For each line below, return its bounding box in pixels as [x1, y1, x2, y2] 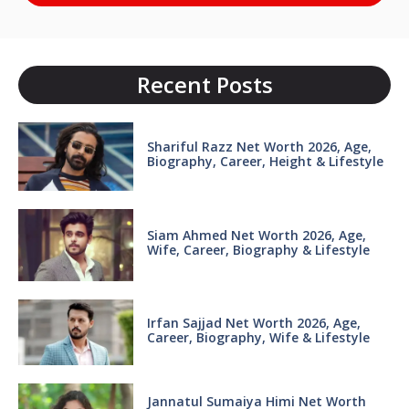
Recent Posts [136, 69, 273, 100]
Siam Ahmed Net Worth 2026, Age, [146, 226, 366, 245]
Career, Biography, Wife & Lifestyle [146, 328, 373, 346]
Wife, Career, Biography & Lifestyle [146, 241, 370, 259]
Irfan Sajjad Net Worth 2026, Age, [146, 313, 361, 331]
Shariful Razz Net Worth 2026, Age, [146, 138, 372, 156]
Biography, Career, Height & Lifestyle [146, 152, 383, 171]
